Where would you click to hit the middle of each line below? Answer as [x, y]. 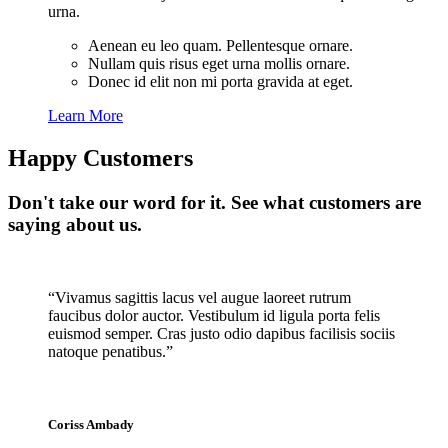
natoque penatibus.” [110, 351]
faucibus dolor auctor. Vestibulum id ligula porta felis [214, 315]
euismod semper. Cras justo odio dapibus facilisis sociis [221, 333]
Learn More [85, 116]
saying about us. [75, 225]
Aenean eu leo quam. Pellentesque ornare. [220, 46]
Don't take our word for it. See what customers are [214, 203]
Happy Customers [100, 158]
